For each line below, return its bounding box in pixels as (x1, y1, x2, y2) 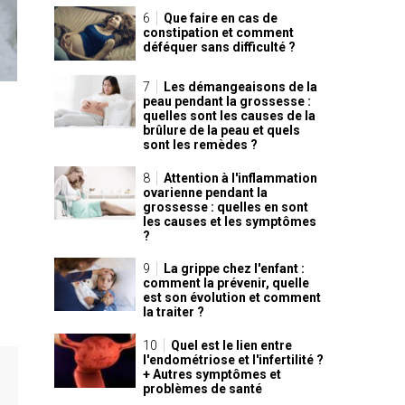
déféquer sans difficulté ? (143, 40, 296, 55)
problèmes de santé (143, 381, 262, 397)
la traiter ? (143, 305, 204, 320)
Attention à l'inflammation (164, 170, 317, 185)
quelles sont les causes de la (143, 108, 316, 123)
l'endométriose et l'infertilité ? (143, 353, 324, 368)
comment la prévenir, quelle (143, 276, 309, 291)
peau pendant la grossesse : (143, 93, 311, 108)
